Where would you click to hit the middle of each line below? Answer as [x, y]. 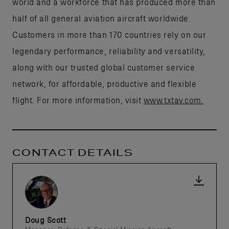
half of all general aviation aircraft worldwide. [102, 18]
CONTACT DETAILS [73, 152]
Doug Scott [46, 220]
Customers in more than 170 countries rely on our [109, 35]
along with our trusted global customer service [104, 67]
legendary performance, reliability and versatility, [109, 51]
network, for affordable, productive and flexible [105, 84]
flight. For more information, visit [78, 100]
